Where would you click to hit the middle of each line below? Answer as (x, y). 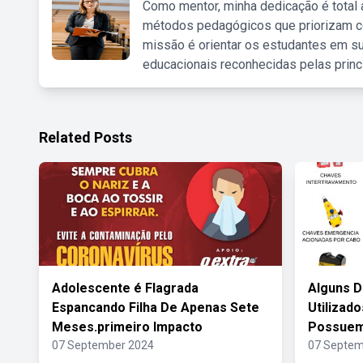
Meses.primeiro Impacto (127, 327)
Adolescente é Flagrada (125, 288)
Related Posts (85, 137)
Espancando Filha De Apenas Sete (156, 307)
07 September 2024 (103, 345)
